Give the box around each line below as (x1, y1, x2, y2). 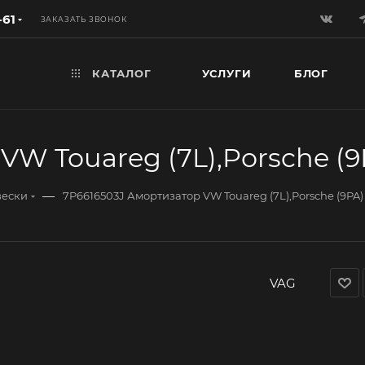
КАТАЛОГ (88, 67, 152, 80)
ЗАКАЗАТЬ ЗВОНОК (40, 14, 127, 24)
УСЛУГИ (201, 67, 252, 80)
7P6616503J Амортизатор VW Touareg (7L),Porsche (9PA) (63, 189, 363, 202)
